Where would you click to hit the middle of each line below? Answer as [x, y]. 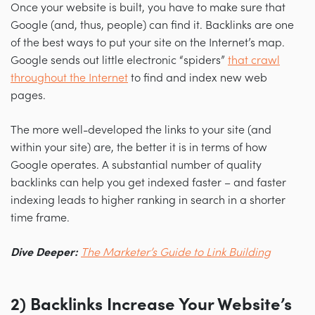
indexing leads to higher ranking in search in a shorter [148, 201]
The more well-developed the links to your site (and [141, 130]
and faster [260, 183]
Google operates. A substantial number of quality [136, 166]
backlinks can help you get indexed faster [117, 183]
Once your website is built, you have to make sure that [148, 8]
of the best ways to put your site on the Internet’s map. [148, 43]
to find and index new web [198, 78]
